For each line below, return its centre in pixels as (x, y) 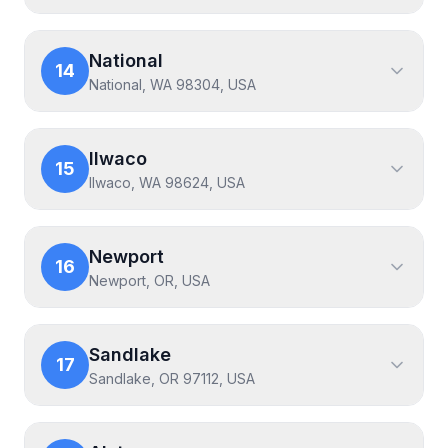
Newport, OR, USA (149, 280)
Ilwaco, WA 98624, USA (167, 182)
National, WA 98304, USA (172, 84)
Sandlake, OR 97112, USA (172, 378)
